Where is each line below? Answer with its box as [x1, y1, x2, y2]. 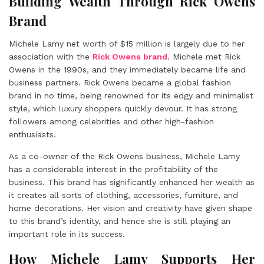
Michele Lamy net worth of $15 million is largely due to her [9, 39, 245, 48]
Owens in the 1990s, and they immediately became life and [9, 65, 246, 74]
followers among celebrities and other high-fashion [9, 117, 214, 126]
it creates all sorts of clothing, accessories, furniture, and [9, 190, 238, 200]
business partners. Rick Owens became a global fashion [9, 78, 231, 87]
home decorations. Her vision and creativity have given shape [9, 203, 252, 213]
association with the [9, 52, 93, 61]
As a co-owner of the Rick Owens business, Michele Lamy [9, 151, 240, 161]
